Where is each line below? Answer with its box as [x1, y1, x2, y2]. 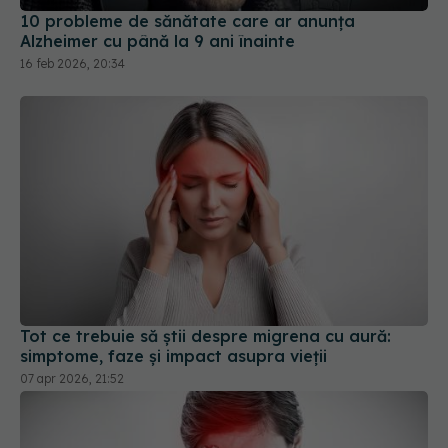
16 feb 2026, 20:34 [20, 56, 125, 72]
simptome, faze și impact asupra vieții [20, 345, 327, 366]
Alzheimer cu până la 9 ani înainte [20, 31, 295, 52]
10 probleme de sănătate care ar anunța [20, 11, 355, 32]
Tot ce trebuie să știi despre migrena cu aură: [20, 325, 391, 346]
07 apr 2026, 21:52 [20, 370, 124, 386]
